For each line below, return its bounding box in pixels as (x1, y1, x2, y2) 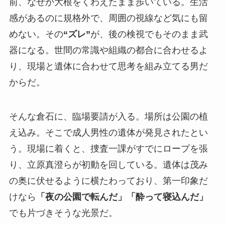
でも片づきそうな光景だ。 (9, 208, 118, 218)
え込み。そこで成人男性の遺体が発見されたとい (9, 128, 208, 138)
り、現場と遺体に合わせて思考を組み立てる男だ (9, 61, 208, 72)
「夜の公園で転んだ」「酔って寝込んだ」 (36, 192, 208, 202)
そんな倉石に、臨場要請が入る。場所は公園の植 (9, 111, 208, 122)
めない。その (9, 29, 63, 40)
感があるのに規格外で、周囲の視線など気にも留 (9, 13, 208, 24)
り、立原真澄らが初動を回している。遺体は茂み (9, 160, 208, 170)
